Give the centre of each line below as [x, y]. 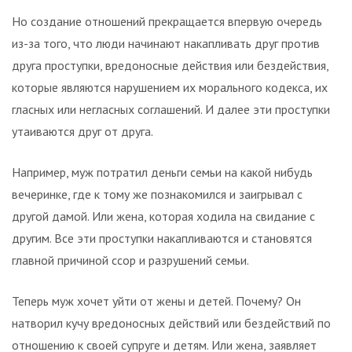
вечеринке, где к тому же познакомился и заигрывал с [157, 194]
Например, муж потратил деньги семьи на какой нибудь [162, 172]
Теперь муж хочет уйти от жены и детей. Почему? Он [156, 301]
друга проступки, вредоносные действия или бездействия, [170, 66]
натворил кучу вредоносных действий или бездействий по [171, 323]
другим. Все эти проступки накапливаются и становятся [162, 238]
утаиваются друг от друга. [82, 132]
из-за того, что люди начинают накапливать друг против [166, 44]
